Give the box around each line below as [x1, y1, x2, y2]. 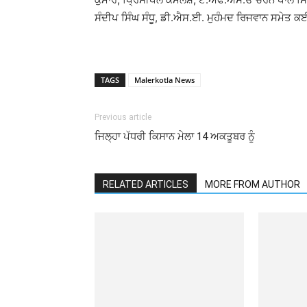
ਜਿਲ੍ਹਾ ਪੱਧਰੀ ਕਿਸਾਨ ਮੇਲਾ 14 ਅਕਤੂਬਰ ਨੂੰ [95, 130, 255, 143]
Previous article [95, 112, 151, 122]
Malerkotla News [134, 75, 195, 85]
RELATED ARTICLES [103, 179, 188, 190]
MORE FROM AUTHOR [205, 179, 300, 190]
